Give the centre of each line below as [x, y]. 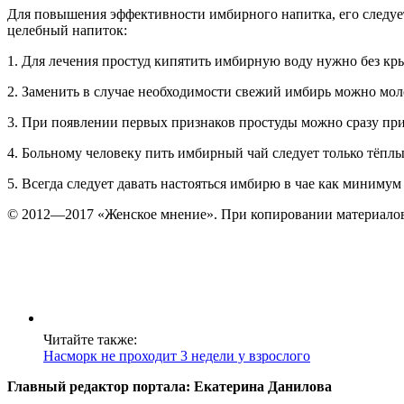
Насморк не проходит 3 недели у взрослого [177, 355]
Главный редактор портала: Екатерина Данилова [170, 386]
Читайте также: [90, 339]
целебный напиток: [67, 30]
